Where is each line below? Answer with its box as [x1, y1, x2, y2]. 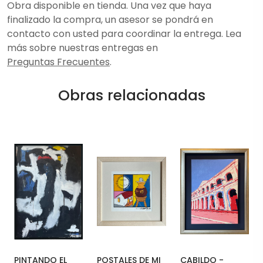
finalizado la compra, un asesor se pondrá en [7, 12, 213, 26]
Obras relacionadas [58, 85, 205, 106]
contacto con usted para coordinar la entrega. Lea [7, 26, 241, 41]
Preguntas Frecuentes [7, 55, 110, 69]
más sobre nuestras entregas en [7, 41, 158, 55]
